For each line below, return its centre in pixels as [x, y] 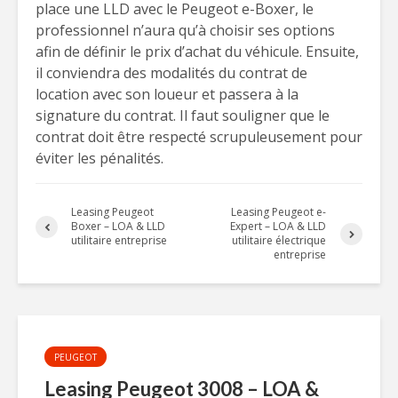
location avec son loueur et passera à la [167, 94]
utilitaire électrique [279, 240]
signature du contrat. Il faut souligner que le [183, 115]
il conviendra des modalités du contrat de [171, 73]
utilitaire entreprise [119, 240]
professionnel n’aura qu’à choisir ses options [185, 30]
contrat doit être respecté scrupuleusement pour [199, 137]
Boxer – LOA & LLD [118, 226]
